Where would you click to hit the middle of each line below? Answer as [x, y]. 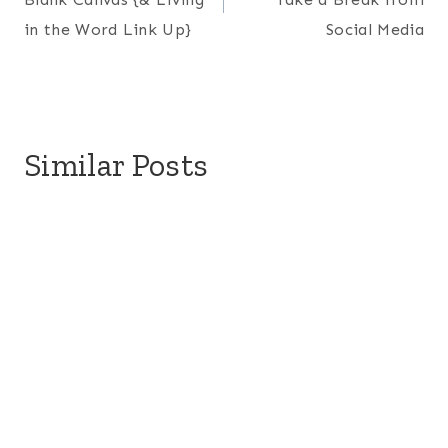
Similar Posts [116, 164]
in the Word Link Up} [108, 29]
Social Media [375, 29]
